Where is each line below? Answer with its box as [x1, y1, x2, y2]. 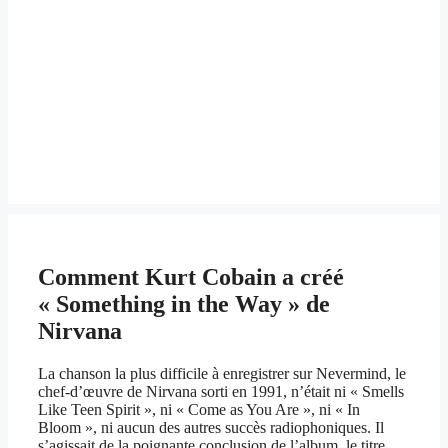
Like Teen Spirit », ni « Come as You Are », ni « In [38, 401, 360, 419]
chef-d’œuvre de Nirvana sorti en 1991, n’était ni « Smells [38, 383, 404, 401]
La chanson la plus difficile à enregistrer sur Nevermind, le [38, 365, 406, 383]
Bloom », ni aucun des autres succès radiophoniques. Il [38, 419, 384, 437]
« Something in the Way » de [38, 291, 330, 318]
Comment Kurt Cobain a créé [38, 264, 344, 291]
